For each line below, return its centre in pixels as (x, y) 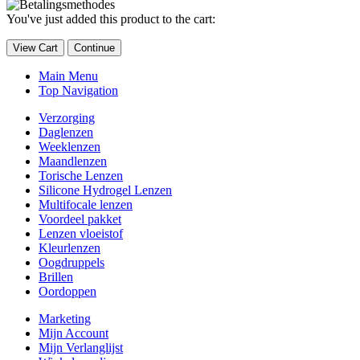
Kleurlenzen (70, 248)
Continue (94, 48)
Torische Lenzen (81, 176)
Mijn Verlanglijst (81, 348)
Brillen (56, 277)
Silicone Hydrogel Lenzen (105, 190)
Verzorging (67, 118)
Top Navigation (78, 91)
